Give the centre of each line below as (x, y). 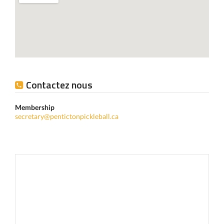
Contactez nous (59, 85)
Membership (35, 107)
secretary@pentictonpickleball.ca (67, 116)
